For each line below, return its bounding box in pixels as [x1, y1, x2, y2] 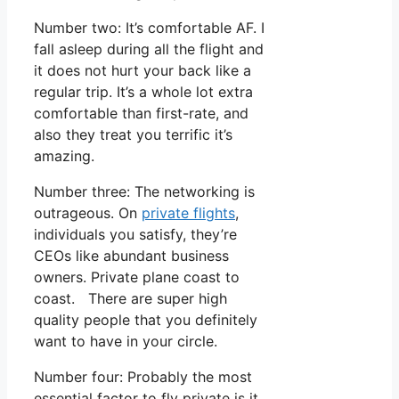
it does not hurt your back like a [34, 61, 251, 80]
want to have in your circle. [34, 332, 217, 351]
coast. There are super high [34, 289, 227, 308]
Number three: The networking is [34, 183, 255, 201]
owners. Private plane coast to [34, 268, 240, 287]
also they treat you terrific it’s [34, 126, 232, 144]
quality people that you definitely [34, 311, 257, 330]
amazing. [34, 147, 94, 166]
